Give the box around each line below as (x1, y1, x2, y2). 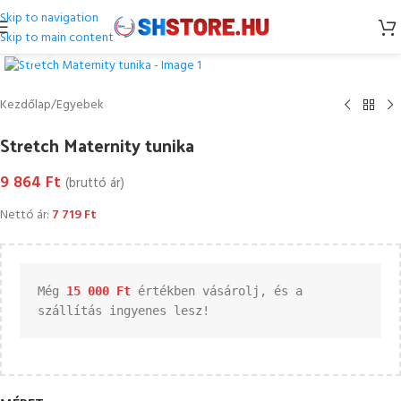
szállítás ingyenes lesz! (38, 303, 209, 318)
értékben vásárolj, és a (131, 283, 303, 298)
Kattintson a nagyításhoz (53, 34, 188, 53)
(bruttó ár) (65, 173, 124, 194)
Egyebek (56, 94, 104, 115)
